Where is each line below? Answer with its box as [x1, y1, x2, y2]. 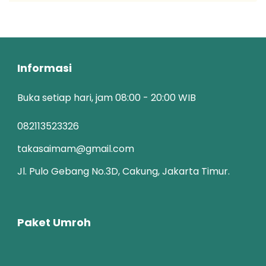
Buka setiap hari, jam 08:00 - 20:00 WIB [17, 91, 196, 105]
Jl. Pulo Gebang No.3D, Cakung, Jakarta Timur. [17, 164, 230, 179]
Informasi [17, 61, 72, 76]
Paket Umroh [17, 215, 91, 230]
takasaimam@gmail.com [17, 142, 134, 156]
